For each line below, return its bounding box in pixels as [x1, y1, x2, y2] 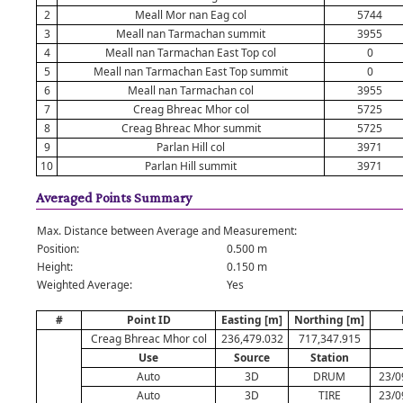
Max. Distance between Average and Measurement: [37, 223, 297, 238]
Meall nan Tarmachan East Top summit [94, 64, 288, 79]
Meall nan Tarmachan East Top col [105, 45, 276, 60]
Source [234, 350, 270, 365]
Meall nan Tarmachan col [128, 83, 254, 98]
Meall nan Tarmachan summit [116, 26, 265, 41]
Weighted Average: [37, 277, 132, 292]
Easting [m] [221, 312, 282, 327]
